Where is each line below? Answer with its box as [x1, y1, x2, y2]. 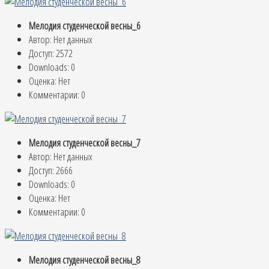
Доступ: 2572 [29, 46, 73, 60]
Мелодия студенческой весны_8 [29, 252, 141, 267]
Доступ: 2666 [29, 163, 73, 177]
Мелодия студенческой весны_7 [29, 135, 141, 150]
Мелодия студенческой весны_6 [29, 18, 141, 32]
